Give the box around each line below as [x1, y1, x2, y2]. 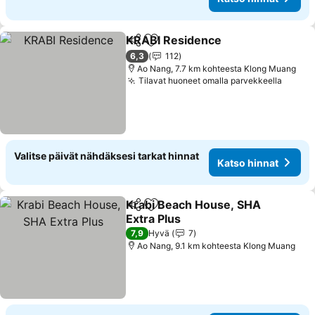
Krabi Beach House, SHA [126, 198, 262, 212]
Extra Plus [126, 212, 181, 226]
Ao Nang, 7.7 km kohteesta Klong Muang [137, 63, 297, 74]
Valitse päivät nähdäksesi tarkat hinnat [14, 150, 199, 162]
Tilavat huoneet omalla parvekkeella [139, 75, 283, 86]
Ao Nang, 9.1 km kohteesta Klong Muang [137, 240, 296, 251]
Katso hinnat [217, 156, 278, 169]
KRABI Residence [126, 33, 222, 47]
